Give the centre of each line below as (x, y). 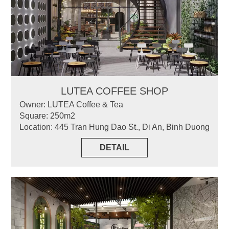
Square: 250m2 (47, 116)
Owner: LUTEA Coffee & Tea (71, 104)
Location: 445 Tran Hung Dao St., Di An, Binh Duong (114, 127)
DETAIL (114, 147)
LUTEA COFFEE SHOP (114, 91)
